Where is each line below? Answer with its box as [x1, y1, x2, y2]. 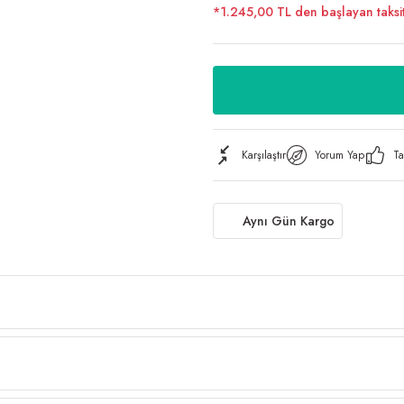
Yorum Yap [315, 147, 364, 163]
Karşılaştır [242, 147, 286, 163]
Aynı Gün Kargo [243, 212, 335, 230]
